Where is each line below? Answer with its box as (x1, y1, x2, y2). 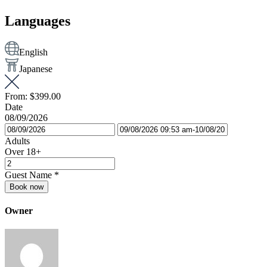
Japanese (19, 63, 52, 74)
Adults (5, 135, 30, 146)
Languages (5, 13, 70, 29)
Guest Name (5, 169, 52, 180)
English (19, 46, 48, 57)
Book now (10, 182, 44, 191)
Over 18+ (5, 146, 41, 157)
